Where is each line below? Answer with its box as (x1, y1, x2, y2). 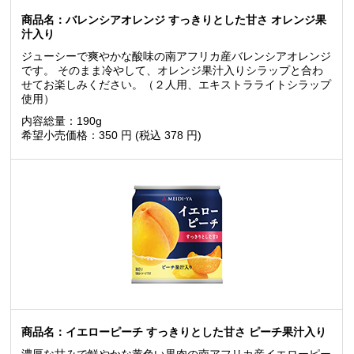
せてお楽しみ (21, 78, 88, 92)
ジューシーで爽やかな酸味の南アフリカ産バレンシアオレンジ (21, 50, 331, 63)
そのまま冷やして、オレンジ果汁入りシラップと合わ (55, 64, 323, 77)
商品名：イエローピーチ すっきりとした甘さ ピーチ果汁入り (21, 326, 326, 339)
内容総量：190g (21, 115, 102, 128)
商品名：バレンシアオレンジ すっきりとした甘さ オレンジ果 (21, 13, 326, 27)
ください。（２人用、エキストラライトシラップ (88, 78, 331, 92)
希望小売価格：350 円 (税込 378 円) (21, 129, 201, 142)
